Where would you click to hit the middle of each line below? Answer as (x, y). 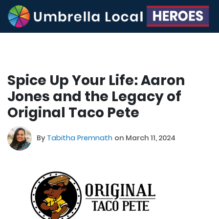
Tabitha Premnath (81, 138)
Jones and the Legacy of (94, 96)
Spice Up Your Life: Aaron (96, 80)
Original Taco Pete (73, 112)
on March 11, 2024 (145, 138)
